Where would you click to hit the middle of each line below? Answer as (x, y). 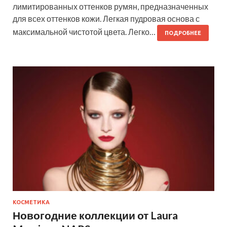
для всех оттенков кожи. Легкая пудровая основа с (106, 19)
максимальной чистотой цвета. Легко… (85, 32)
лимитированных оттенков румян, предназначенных (110, 7)
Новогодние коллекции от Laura (95, 215)
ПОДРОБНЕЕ (183, 33)
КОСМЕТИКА (31, 202)
